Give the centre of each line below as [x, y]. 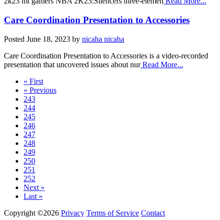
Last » [33, 196]
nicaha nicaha [103, 39]
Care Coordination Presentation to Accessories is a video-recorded [106, 55]
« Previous [40, 90]
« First [33, 81]
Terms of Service [113, 213]
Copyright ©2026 [31, 213]
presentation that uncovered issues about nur [72, 64]
